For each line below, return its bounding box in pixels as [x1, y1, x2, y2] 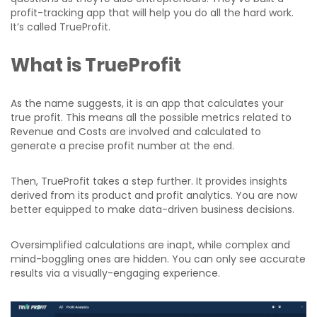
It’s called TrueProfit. [11, 19, 110, 34]
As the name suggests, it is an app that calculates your [11, 96, 284, 110]
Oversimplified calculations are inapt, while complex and [11, 237, 290, 252]
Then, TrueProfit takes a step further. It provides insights [11, 173, 287, 188]
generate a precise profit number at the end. [11, 138, 237, 153]
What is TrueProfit [11, 52, 181, 78]
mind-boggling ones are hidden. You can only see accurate [11, 251, 306, 266]
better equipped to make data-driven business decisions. [11, 202, 297, 217]
